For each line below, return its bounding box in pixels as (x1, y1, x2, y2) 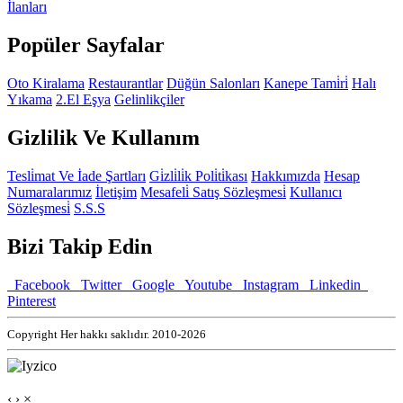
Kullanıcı (290, 184, 342, 201)
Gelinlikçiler (114, 92, 184, 108)
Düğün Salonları (166, 76, 260, 92)
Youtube (178, 276, 236, 292)
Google (125, 276, 178, 292)
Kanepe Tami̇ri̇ (264, 76, 348, 92)
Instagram (236, 276, 302, 292)
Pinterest (7, 292, 56, 309)
